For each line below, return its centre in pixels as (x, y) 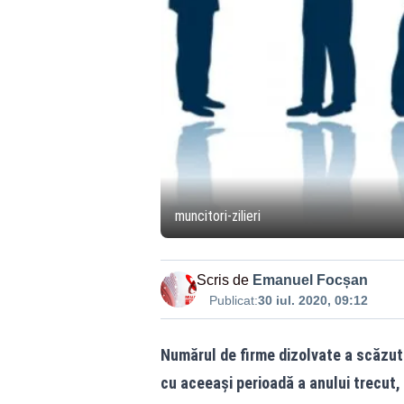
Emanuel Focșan (310, 280)
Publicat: (233, 301)
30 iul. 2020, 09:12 (312, 301)
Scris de (222, 280)
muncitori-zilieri (217, 216)
